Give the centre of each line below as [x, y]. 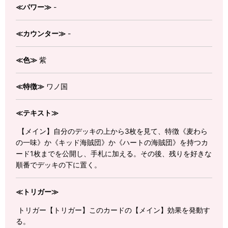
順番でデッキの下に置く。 [59, 165]
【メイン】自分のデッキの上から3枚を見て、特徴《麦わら [112, 131]
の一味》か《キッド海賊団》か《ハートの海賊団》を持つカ [112, 142]
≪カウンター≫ [41, 34]
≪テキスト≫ [37, 113]
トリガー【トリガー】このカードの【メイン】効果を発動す [113, 210]
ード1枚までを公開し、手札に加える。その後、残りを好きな [114, 154]
